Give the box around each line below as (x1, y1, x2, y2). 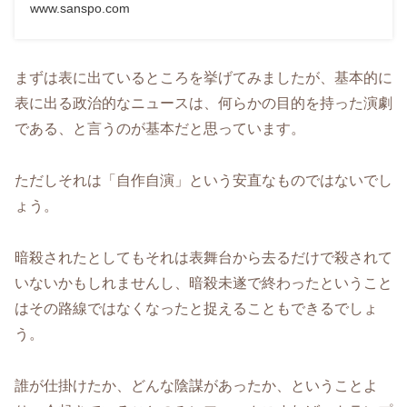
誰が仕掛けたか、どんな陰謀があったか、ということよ (15, 377, 378, 393)
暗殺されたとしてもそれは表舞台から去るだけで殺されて (15, 249, 392, 265)
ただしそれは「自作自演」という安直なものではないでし (15, 172, 392, 188)
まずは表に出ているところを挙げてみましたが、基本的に (15, 70, 392, 86)
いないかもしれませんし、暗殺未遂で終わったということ (15, 274, 392, 291)
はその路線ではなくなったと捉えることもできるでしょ (15, 300, 378, 316)
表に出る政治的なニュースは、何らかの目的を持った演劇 (15, 95, 392, 112)
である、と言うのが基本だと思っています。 (15, 121, 305, 137)
